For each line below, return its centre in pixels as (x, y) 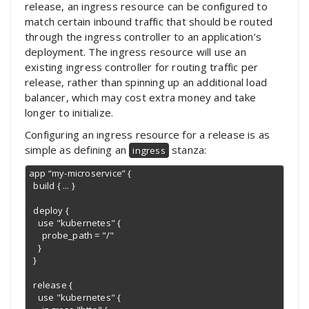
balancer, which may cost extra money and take (141, 98)
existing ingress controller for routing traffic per (142, 67)
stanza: (188, 150)
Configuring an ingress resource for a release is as (148, 135)
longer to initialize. (69, 113)
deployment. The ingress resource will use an (136, 52)
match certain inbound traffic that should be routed (149, 22)
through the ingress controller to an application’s (143, 37)
